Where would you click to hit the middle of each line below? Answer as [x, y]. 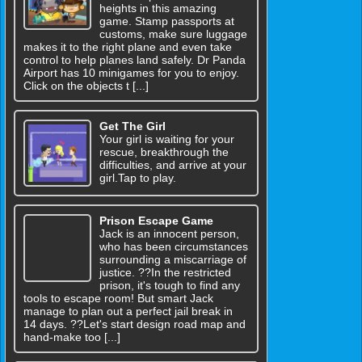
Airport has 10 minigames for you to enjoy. [131, 72]
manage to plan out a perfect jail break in [128, 311]
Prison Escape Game [156, 221]
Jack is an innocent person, [169, 234]
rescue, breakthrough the [164, 152]
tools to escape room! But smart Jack [118, 299]
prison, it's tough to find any [169, 286]
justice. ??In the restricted [165, 273]
